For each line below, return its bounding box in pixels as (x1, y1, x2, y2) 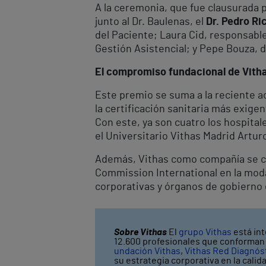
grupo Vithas (179, 227, 232, 237)
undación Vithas (114, 246, 180, 256)
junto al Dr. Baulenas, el (95, 16, 206, 27)
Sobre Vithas (114, 227, 167, 237)
